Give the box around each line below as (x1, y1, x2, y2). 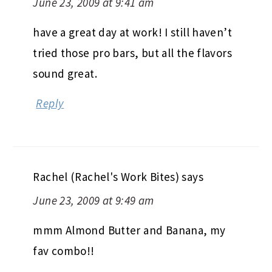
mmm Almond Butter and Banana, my (33, 222, 226, 237)
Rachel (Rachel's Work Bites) (33, 169, 180, 184)
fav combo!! (33, 243, 95, 258)
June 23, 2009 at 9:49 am (33, 192, 154, 208)
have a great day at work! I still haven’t (33, 24, 232, 39)
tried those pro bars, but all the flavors (33, 45, 232, 60)
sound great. (33, 66, 97, 81)
